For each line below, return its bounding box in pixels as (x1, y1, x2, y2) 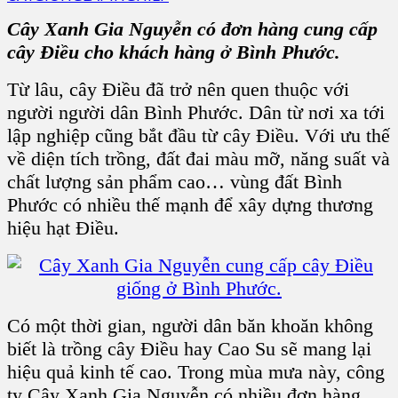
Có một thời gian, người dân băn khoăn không (7, 314, 373, 337)
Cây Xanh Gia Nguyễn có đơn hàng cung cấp (7, 17, 378, 40)
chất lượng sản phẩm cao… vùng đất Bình (7, 170, 342, 193)
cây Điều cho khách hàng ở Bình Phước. (7, 40, 340, 63)
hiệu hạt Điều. (7, 216, 119, 239)
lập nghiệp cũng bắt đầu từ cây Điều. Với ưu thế (7, 123, 390, 147)
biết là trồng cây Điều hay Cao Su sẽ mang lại (7, 337, 371, 360)
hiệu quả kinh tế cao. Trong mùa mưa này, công (7, 360, 385, 383)
